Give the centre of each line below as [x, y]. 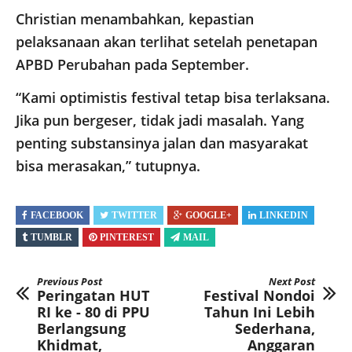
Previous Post [70, 281]
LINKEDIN [284, 216]
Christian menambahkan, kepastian [135, 19]
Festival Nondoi [259, 295]
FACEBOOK [57, 216]
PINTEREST [127, 238]
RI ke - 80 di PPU [93, 312]
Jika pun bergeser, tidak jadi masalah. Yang [160, 121]
